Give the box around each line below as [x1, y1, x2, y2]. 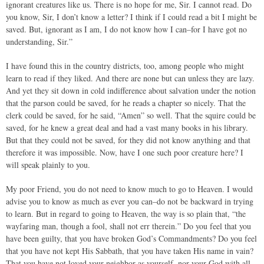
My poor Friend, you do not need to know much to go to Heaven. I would [6, 183, 253, 194]
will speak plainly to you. [6, 159, 90, 170]
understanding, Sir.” [6, 36, 72, 47]
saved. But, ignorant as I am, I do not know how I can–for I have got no [6, 24, 247, 35]
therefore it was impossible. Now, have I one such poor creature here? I [6, 147, 243, 158]
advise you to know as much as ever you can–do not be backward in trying [6, 196, 253, 207]
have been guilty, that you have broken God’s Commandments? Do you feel [6, 233, 257, 244]
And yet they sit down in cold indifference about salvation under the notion [6, 85, 256, 96]
